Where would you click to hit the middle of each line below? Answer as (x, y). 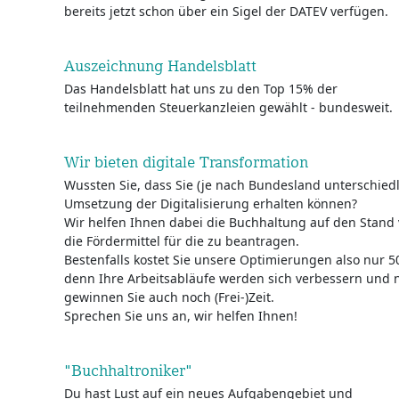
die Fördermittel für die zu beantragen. (182, 241)
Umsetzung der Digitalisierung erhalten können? (211, 204)
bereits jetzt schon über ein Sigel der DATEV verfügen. (226, 11)
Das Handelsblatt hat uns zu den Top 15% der (201, 89)
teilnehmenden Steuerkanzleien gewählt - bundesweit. (228, 107)
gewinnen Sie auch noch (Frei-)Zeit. (169, 297)
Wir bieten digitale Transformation (186, 162)
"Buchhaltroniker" (128, 370)
